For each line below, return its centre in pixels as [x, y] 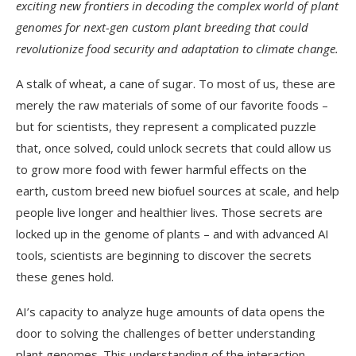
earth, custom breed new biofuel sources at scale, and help [178, 191]
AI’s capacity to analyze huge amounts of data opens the [170, 311]
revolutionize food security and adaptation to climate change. [177, 48]
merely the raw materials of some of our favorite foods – [172, 105]
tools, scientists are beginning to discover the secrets [164, 255]
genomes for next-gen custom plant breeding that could [162, 27]
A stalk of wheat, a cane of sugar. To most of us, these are [176, 83]
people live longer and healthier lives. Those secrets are [169, 212]
